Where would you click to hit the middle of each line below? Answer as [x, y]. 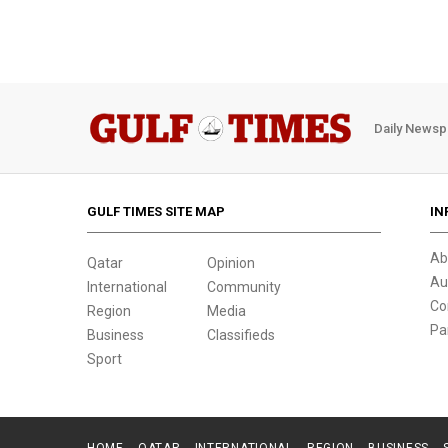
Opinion [231, 263]
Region [109, 311]
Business [115, 335]
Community [244, 287]
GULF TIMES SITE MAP [156, 211]
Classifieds [241, 335]
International [127, 287]
